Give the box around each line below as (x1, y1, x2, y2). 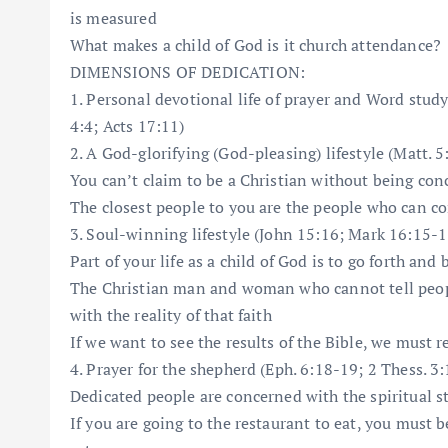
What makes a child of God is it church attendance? (70, 33, 441, 56)
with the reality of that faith (70, 303, 272, 326)
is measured (70, 6, 157, 29)
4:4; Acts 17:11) (70, 114, 185, 137)
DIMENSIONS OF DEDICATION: (70, 60, 305, 83)
